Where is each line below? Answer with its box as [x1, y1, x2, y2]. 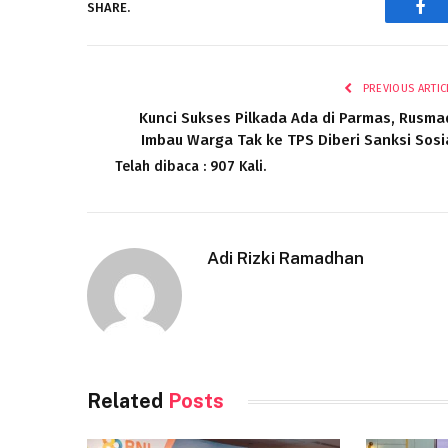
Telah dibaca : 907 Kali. [115, 158, 266, 176]
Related [87, 389, 168, 414]
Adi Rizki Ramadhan [207, 248, 364, 269]
